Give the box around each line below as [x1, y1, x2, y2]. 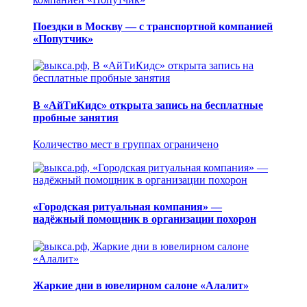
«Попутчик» [33, 33, 93, 45]
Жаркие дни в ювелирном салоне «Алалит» [33, 279, 249, 291]
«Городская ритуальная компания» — [33, 201, 222, 213]
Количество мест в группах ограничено [33, 138, 219, 150]
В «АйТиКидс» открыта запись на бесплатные [33, 99, 263, 111]
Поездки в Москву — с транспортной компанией [33, 21, 273, 33]
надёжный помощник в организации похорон [33, 213, 256, 225]
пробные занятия [33, 111, 119, 123]
